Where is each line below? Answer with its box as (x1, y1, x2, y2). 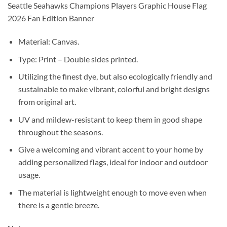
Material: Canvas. (18, 36, 79, 46)
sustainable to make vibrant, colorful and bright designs (18, 84, 210, 94)
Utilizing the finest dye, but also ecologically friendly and (18, 71, 212, 82)
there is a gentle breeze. (18, 200, 99, 210)
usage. (18, 170, 40, 180)
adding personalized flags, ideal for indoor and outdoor (18, 157, 208, 167)
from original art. (18, 97, 76, 107)
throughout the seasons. (18, 127, 103, 137)
